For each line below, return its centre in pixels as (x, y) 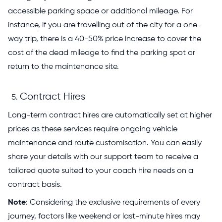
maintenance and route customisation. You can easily (105, 143)
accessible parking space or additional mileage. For (100, 11)
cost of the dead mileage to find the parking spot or (102, 53)
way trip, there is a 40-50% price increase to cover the (105, 39)
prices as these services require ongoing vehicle (93, 129)
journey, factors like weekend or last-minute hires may (104, 216)
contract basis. (35, 185)
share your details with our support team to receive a (103, 157)
